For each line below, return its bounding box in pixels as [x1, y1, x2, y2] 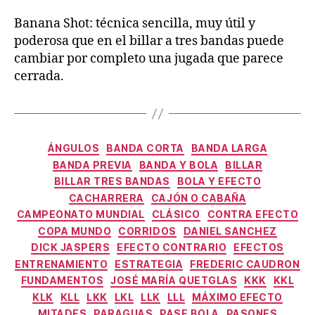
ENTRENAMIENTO [15, 257, 108, 270]
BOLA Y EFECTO [176, 175, 262, 188]
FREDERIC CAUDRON [190, 257, 300, 270]
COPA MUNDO [38, 224, 112, 237]
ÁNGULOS [47, 142, 100, 155]
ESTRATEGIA [115, 257, 184, 270]
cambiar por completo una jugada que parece [14, 51, 283, 67]
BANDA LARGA [191, 142, 268, 155]
